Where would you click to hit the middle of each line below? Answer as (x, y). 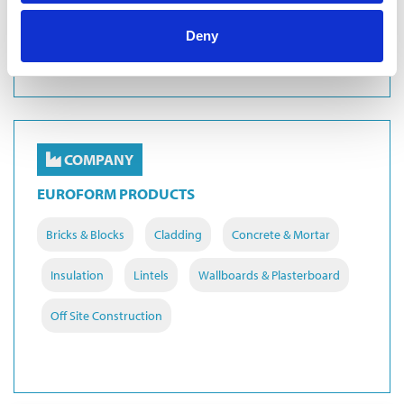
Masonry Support (97, 19)
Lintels (151, 275)
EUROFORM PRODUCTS (116, 193)
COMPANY (97, 159)
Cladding (178, 234)
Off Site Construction (106, 315)
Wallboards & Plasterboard (269, 275)
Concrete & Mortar (281, 234)
